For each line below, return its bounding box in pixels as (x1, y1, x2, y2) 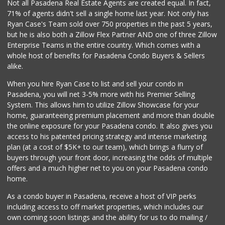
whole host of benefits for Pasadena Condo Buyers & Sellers (7, 51, 205, 61)
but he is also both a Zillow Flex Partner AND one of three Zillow (7, 30, 217, 40)
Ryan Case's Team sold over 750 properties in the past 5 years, (7, 19, 213, 29)
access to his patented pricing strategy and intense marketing (7, 132, 207, 142)
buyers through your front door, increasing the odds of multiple (7, 153, 213, 163)
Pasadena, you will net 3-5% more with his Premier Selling (7, 89, 195, 99)
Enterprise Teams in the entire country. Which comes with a (7, 40, 201, 50)
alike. (7, 61, 24, 71)
